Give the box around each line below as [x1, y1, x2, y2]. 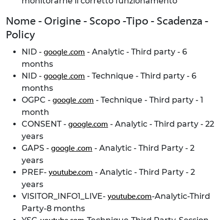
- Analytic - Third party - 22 [108, 119, 214, 129]
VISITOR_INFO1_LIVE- [22, 192, 108, 201]
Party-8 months [22, 204, 85, 213]
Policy [6, 29, 35, 41]
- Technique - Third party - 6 [85, 71, 196, 81]
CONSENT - [22, 119, 68, 129]
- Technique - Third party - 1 [94, 95, 203, 105]
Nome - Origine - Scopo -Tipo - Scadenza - [6, 16, 208, 27]
